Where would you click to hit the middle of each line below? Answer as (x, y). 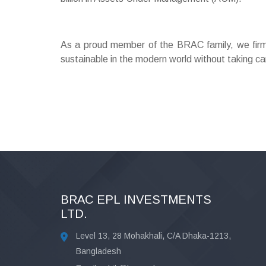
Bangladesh (99, 251)
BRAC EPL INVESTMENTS (136, 199)
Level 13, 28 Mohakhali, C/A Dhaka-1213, (153, 236)
